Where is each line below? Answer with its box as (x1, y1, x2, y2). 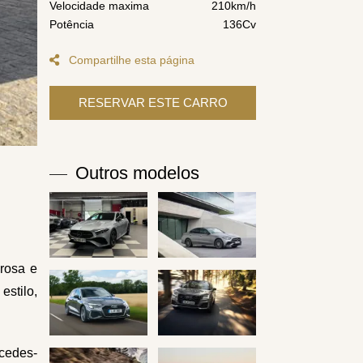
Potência (49, 17, 94, 31)
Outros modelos (75, 163, 199, 184)
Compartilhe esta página (66, 53, 194, 66)
